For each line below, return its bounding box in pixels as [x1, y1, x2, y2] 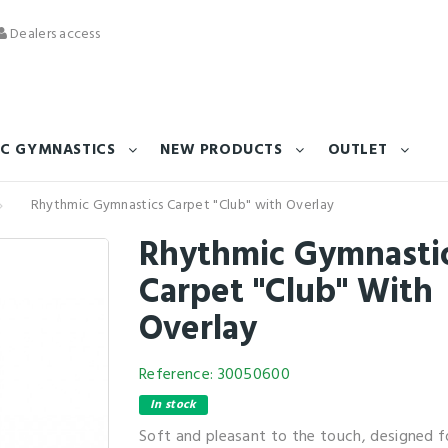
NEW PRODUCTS [160, 138, 283, 162]
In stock [150, 395, 197, 415]
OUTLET [327, 138, 388, 162]
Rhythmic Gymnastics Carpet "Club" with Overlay [30, 194, 335, 217]
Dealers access [6, 23, 101, 46]
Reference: [139, 362, 214, 388]
